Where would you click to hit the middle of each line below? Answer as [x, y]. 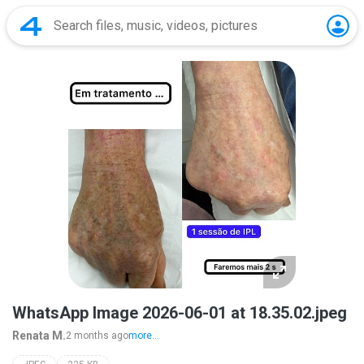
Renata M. [39, 336]
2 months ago [97, 336]
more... [144, 336]
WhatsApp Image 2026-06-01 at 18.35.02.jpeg [180, 313]
